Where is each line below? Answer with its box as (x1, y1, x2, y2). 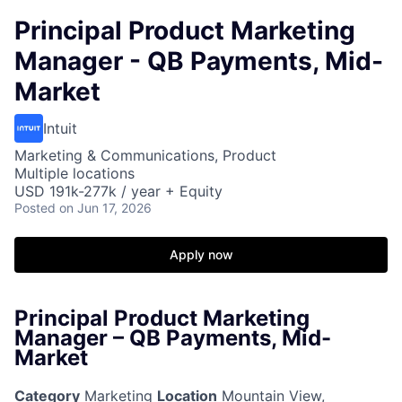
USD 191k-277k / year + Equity (14, 182, 223, 200)
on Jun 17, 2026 (59, 200, 152, 215)
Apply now (169, 247, 233, 262)
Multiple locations (14, 164, 135, 182)
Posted (14, 200, 56, 215)
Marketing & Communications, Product (14, 146, 276, 164)
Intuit (43, 119, 77, 137)
